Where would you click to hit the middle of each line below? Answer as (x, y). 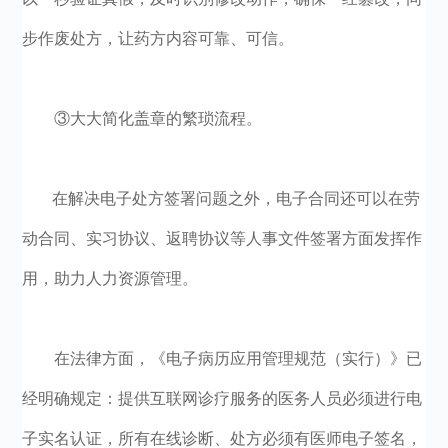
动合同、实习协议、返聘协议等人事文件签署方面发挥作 (222, 238)
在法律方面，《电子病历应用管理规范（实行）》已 (238, 358)
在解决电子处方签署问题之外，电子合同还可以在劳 (221, 198)
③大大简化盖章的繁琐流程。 (158, 118)
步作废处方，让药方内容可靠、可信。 (158, 38)
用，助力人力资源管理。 (110, 278)
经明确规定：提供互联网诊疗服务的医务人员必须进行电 (222, 398)
